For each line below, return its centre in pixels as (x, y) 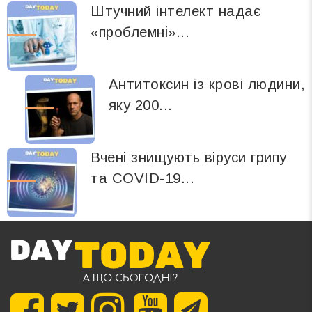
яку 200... (140, 104)
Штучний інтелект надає (176, 10)
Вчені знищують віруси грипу (189, 157)
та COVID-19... (143, 178)
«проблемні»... (140, 31)
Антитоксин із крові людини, (207, 84)
